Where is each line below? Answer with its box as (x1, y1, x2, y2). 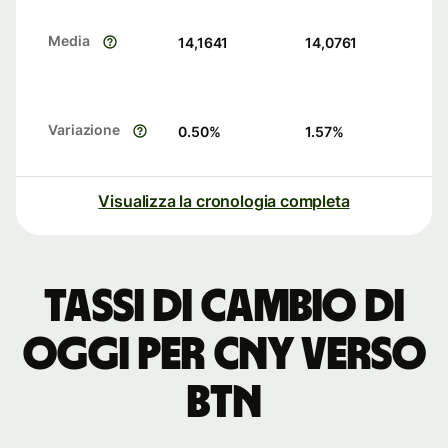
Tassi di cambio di (44, 284, 404, 331)
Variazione (48, 121, 121, 139)
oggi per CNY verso (22, 332, 426, 379)
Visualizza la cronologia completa (98, 191, 350, 212)
